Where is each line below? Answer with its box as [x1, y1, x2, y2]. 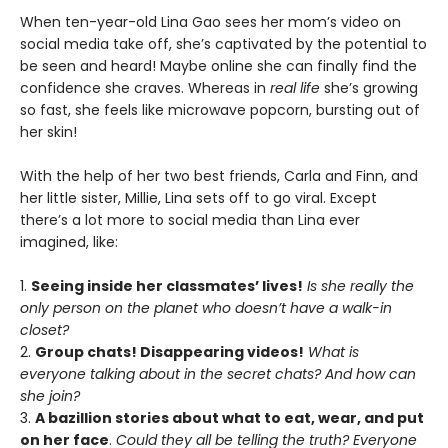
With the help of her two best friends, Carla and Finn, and [20, 166, 418, 187]
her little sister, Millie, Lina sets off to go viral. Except [20, 188, 377, 209]
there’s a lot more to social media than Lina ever [20, 210, 360, 231]
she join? [20, 386, 80, 407]
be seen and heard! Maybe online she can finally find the [20, 56, 417, 77]
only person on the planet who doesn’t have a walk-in [20, 298, 392, 319]
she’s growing [320, 78, 418, 99]
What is [308, 342, 359, 363]
